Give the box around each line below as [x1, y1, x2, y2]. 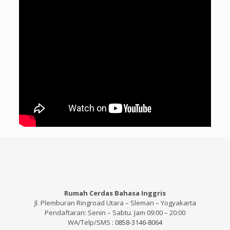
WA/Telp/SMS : [68, 218, 115, 227]
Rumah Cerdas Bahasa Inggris [64, 188, 166, 198]
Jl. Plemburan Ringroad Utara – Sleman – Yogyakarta [34, 198, 196, 208]
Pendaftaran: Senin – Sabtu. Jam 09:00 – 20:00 [45, 208, 185, 218]
